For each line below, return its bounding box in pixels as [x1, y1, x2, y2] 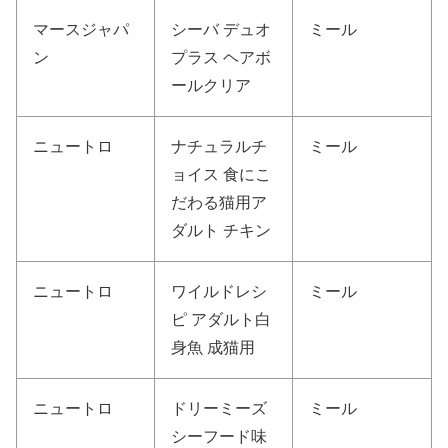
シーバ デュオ [171, 21, 271, 39]
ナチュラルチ [171, 138, 267, 156]
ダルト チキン [171, 222, 271, 240]
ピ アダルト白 [171, 311, 271, 329]
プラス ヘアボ [171, 49, 271, 67]
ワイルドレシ [171, 283, 267, 301]
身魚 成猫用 [171, 339, 255, 357]
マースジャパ [33, 21, 129, 39]
